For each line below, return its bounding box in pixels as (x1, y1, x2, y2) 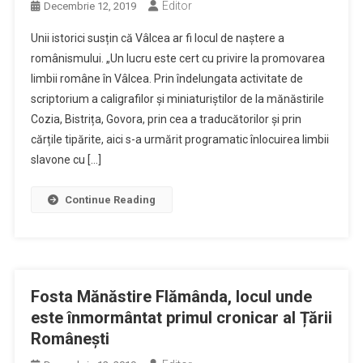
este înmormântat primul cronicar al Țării (30, 308, 332, 327)
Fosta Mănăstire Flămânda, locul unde (30, 287, 312, 306)
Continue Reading (64, 194, 156, 206)
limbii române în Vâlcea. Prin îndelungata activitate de (30, 72, 303, 85)
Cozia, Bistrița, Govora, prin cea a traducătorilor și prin (30, 113, 301, 126)
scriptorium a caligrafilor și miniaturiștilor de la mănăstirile (30, 92, 324, 105)
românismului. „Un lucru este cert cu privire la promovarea (30, 52, 325, 65)
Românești (30, 329, 109, 348)
